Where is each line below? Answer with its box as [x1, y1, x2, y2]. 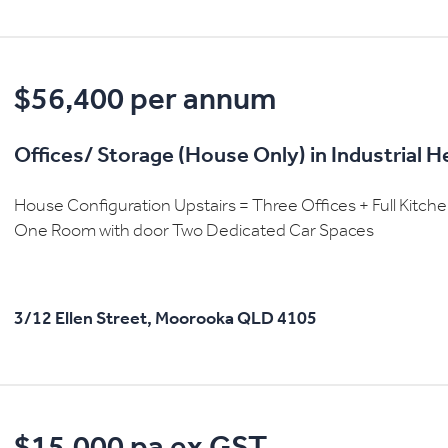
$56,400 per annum [14, 86, 276, 118]
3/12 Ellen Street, [14, 310, 152, 330]
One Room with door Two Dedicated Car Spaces [14, 222, 374, 242]
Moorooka [155, 310, 234, 330]
